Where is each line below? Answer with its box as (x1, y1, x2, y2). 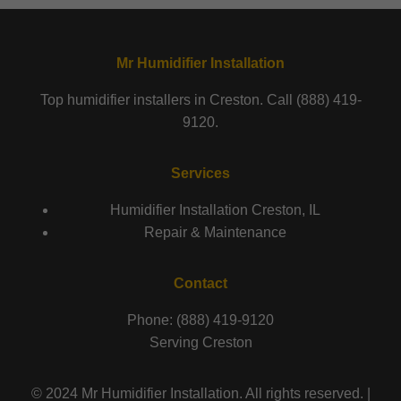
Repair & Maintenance (143, 225, 286, 240)
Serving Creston (149, 335, 252, 350)
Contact (174, 276, 227, 291)
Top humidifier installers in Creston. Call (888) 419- (39, 92, 362, 107)
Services (171, 166, 230, 181)
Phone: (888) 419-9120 (127, 312, 274, 328)
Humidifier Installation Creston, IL (109, 202, 320, 218)
